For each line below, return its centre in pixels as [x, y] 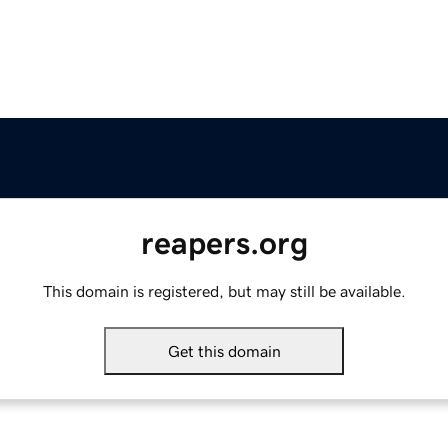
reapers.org [224, 243]
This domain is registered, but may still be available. [224, 291]
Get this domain [224, 351]
